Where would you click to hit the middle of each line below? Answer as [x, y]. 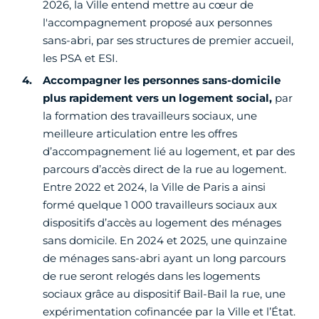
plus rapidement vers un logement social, [157, 98]
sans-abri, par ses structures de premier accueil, [168, 41]
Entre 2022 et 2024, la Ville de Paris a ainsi [154, 187]
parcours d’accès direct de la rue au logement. [164, 169]
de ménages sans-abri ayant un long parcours [164, 258]
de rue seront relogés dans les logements [151, 276]
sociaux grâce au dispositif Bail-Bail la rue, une [164, 294]
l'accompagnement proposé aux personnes [157, 23]
